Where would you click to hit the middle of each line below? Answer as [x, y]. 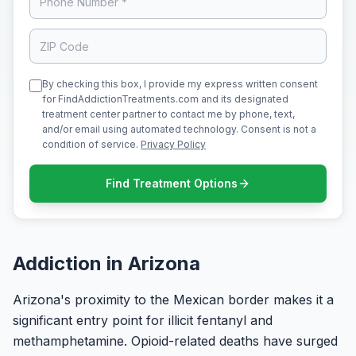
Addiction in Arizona [106, 263]
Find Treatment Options [172, 183]
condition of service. [91, 144]
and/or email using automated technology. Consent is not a [179, 129]
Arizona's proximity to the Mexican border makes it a [173, 300]
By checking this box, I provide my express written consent [180, 84]
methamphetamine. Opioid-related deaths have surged [175, 341]
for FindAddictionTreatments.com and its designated [165, 99]
